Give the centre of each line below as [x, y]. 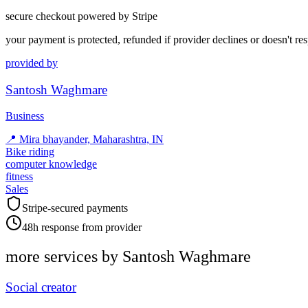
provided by [32, 63]
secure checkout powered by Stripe [81, 16]
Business [25, 116]
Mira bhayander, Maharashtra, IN [91, 140]
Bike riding [30, 152]
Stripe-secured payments [75, 208]
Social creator [41, 287]
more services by [64, 257]
